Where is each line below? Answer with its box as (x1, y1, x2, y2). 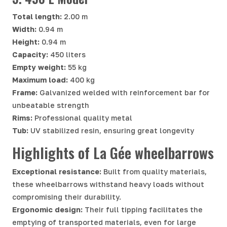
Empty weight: (12, 62, 66, 71)
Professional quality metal (32, 113, 132, 122)
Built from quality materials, (101, 167, 207, 176)
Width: (12, 24, 36, 33)
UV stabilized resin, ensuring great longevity (28, 126, 194, 135)
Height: (12, 37, 40, 46)
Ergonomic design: (12, 205, 83, 214)
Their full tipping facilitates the (83, 205, 203, 214)
